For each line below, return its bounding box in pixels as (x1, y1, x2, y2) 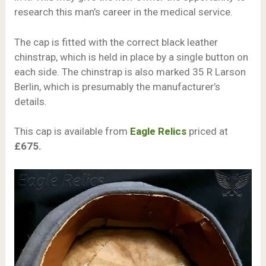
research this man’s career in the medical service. (14, 6, 233, 18)
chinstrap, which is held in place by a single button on (14, 50, 248, 63)
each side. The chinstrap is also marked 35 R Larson (14, 65, 246, 78)
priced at (186, 125, 228, 138)
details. (14, 95, 47, 107)
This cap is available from (14, 125, 130, 138)
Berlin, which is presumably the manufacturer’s (14, 80, 220, 93)
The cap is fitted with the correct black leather (14, 36, 218, 48)
